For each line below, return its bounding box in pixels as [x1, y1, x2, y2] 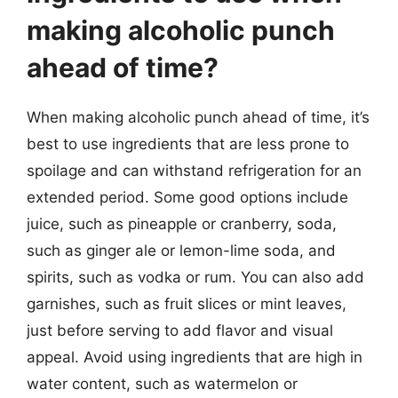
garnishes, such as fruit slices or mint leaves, [27, 294, 346, 313]
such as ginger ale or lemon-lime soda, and [27, 241, 336, 259]
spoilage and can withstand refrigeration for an [27, 161, 362, 179]
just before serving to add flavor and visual [27, 321, 333, 339]
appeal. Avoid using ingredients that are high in [27, 347, 362, 366]
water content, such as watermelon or [27, 374, 298, 393]
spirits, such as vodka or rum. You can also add [27, 267, 364, 286]
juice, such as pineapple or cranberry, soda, [27, 214, 337, 233]
